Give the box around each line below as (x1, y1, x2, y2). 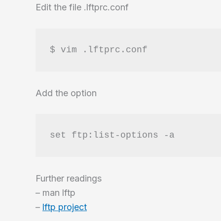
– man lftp (36, 187, 75, 198)
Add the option (36, 87, 97, 98)
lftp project (42, 201, 87, 212)
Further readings (36, 173, 102, 184)
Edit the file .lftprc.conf (36, 2, 129, 13)
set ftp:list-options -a (49, 130, 175, 141)
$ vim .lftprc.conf (49, 44, 147, 55)
